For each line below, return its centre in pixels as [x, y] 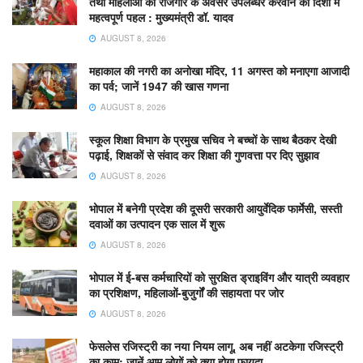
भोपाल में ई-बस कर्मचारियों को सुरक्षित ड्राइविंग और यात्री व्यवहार [219, 277]
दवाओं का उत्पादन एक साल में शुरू [157, 223]
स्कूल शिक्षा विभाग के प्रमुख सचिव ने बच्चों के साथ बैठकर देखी [213, 139]
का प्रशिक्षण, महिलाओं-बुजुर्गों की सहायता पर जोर [186, 292]
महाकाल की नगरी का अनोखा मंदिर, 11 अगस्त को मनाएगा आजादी [219, 70]
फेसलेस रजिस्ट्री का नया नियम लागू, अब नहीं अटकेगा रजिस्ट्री [216, 346]
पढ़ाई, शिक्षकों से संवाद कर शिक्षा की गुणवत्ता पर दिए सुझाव [204, 154]
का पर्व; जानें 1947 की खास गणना [159, 85]
